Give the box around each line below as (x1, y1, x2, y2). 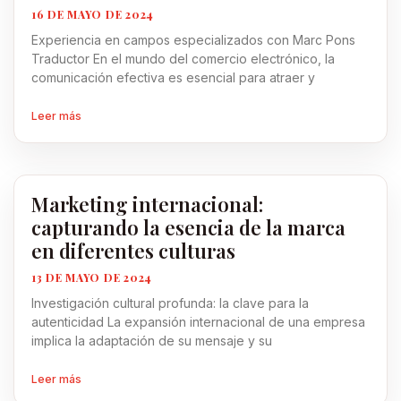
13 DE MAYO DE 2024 (31, 270, 152, 285)
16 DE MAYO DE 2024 (31, 7, 154, 21)
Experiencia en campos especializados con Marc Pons (31, 32, 355, 47)
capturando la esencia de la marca (31, 214, 346, 241)
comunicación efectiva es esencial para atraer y (31, 70, 315, 85)
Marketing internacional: (31, 191, 263, 218)
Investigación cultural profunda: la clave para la (31, 295, 309, 311)
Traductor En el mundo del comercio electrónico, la (31, 51, 335, 66)
